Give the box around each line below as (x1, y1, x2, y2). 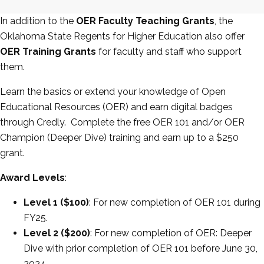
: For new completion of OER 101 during (89, 197, 260, 209)
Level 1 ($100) (24, 197, 89, 209)
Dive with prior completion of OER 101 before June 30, (24, 243, 258, 255)
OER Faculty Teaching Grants (76, 15, 214, 27)
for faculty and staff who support (96, 46, 242, 58)
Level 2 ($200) (24, 227, 90, 239)
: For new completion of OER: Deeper (90, 227, 252, 239)
